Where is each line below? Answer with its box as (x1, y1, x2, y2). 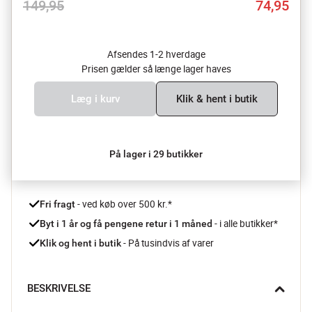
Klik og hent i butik (40, 237, 121, 249)
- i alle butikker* (214, 217, 278, 230)
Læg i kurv (70, 92, 120, 105)
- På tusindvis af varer (121, 236, 214, 249)
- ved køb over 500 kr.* (75, 197, 172, 210)
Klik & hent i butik (176, 92, 258, 105)
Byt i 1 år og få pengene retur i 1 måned (40, 217, 214, 229)
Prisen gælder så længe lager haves (81, 62, 231, 75)
